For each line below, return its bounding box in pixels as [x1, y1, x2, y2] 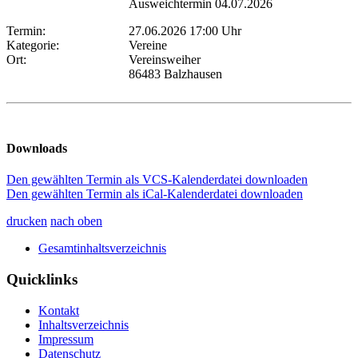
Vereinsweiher [129, 52, 201, 66]
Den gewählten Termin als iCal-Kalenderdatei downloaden [6, 187, 303, 201]
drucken [6, 214, 47, 229]
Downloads [6, 141, 67, 156]
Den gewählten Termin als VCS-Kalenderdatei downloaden [6, 173, 308, 187]
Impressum [38, 332, 93, 346]
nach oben [50, 214, 102, 229]
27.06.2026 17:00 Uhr [129, 23, 241, 38]
